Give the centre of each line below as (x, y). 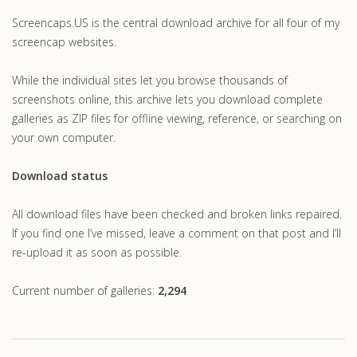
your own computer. (64, 137)
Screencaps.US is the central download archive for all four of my (176, 22)
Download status (60, 175)
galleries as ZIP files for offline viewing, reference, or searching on (177, 118)
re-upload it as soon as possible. (97, 252)
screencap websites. (64, 41)
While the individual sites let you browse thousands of (150, 80)
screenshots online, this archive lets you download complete (167, 99)
